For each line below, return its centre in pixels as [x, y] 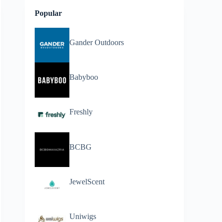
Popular [48, 13]
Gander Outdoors [97, 42]
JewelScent [87, 182]
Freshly [81, 112]
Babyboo [84, 77]
